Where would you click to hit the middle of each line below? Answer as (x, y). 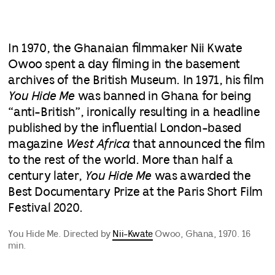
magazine (37, 145)
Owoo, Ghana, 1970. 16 (202, 234)
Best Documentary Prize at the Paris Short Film (136, 192)
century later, (47, 176)
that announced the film (197, 145)
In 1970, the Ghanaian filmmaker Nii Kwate (125, 49)
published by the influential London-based (125, 129)
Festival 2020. (45, 208)
